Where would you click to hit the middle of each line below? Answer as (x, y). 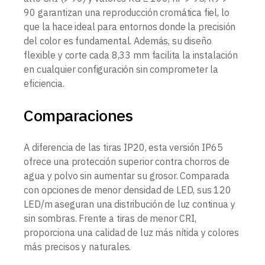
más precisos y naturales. (77, 246)
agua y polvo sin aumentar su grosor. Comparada (127, 175)
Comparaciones (78, 115)
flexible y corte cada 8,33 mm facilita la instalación (131, 55)
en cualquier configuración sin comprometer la (121, 69)
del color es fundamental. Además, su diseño (118, 41)
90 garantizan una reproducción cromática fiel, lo (127, 12)
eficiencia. (44, 83)
